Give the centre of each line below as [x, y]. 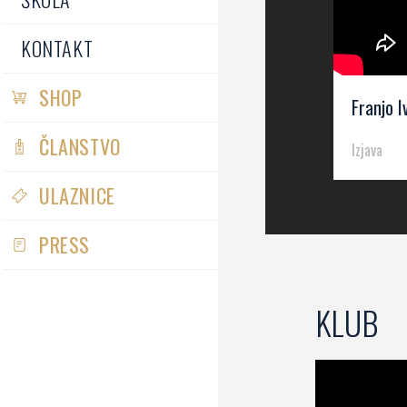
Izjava [367, 150]
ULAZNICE [77, 195]
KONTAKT [57, 48]
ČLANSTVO [80, 146]
